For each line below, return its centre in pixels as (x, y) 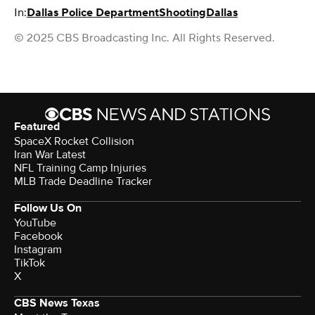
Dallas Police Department (93, 13)
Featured (37, 127)
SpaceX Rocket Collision (74, 142)
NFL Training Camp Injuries (80, 168)
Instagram (38, 250)
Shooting (182, 13)
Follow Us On (48, 208)
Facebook (38, 237)
